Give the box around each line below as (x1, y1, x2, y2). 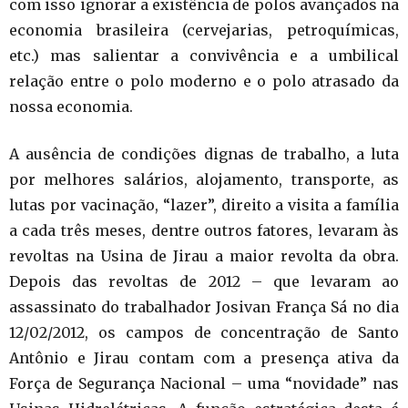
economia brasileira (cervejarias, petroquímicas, (9, 20, 399, 39)
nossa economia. (9, 97, 133, 116)
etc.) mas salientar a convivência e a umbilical (9, 46, 399, 65)
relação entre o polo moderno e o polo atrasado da (9, 71, 399, 90)
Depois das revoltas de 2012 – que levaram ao (9, 271, 399, 291)
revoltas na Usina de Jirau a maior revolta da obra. (9, 246, 399, 265)
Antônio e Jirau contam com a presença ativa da (9, 348, 399, 367)
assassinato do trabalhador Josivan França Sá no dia (9, 297, 399, 316)
